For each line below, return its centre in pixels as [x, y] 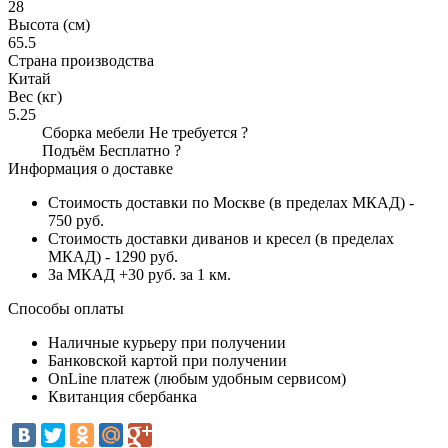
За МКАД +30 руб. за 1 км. [139, 274]
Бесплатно [134, 150]
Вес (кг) [35, 96]
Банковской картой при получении [167, 360]
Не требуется [193, 132]
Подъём [70, 150]
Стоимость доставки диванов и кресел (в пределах [221, 238]
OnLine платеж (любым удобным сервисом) [197, 378]
